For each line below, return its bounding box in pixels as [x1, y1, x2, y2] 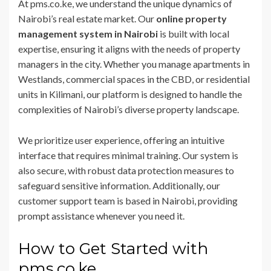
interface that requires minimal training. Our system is [18, 149, 238, 161]
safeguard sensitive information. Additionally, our [18, 179, 220, 191]
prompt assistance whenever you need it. [18, 209, 184, 221]
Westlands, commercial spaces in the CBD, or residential [18, 73, 250, 85]
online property [156, 12, 227, 24]
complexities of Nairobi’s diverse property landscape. [18, 103, 239, 115]
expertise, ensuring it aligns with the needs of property [18, 42, 240, 54]
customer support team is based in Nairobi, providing [18, 194, 238, 206]
